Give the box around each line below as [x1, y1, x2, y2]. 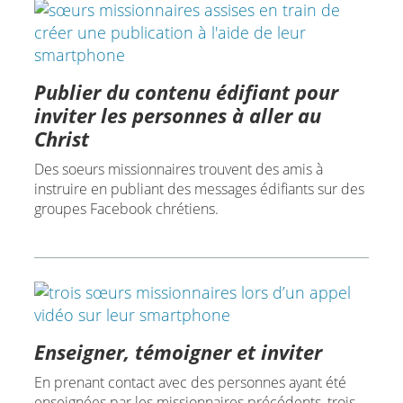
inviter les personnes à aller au [33, 102, 321, 130]
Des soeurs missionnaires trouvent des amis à [33, 159, 323, 180]
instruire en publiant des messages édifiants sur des [33, 179, 364, 200]
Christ [33, 125, 89, 153]
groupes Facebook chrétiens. [33, 199, 219, 219]
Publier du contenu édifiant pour [33, 78, 338, 106]
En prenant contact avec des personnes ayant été [33, 372, 346, 393]
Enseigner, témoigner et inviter [33, 338, 322, 366]
